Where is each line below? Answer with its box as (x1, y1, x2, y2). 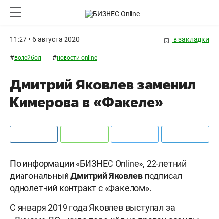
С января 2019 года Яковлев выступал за (10, 202, 175, 213)
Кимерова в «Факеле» (10, 93, 163, 111)
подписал (142, 171, 182, 181)
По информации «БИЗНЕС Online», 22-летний (10, 158, 187, 169)
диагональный (10, 171, 71, 181)
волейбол (14, 54, 41, 62)
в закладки (172, 35, 209, 43)
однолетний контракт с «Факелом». (10, 183, 152, 194)
